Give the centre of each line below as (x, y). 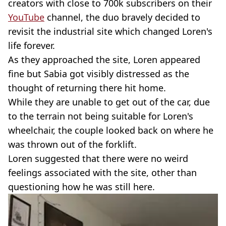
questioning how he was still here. (81, 186)
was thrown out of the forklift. (72, 144)
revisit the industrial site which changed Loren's (110, 31)
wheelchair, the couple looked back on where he (111, 130)
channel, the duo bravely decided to (122, 17)
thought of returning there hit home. (87, 88)
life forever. (32, 45)
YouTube (26, 17)
